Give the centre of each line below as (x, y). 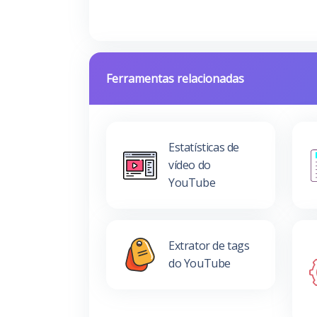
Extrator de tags (209, 246)
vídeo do (190, 165)
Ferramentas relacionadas (175, 79)
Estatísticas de (204, 147)
